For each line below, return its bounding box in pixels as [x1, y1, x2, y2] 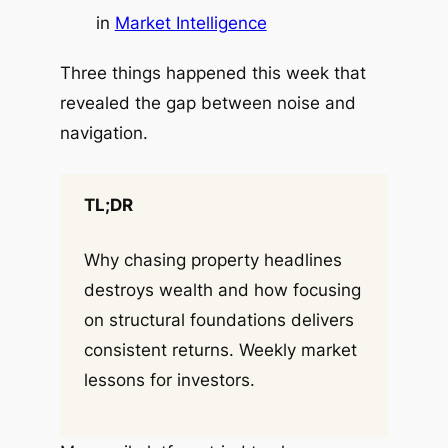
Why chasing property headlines [83, 250, 342, 271]
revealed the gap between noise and [59, 93, 356, 114]
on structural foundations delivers [83, 310, 354, 331]
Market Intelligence [114, 12, 267, 33]
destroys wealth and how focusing [83, 280, 361, 301]
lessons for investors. [83, 370, 255, 391]
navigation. [59, 123, 148, 144]
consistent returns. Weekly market [83, 340, 357, 361]
